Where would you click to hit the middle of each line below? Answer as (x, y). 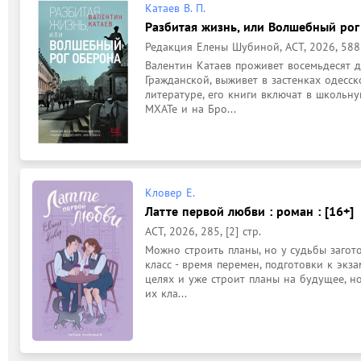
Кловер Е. (170, 192)
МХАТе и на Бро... (191, 108)
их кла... (166, 293)
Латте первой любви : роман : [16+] (249, 211)
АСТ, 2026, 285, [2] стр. (203, 231)
